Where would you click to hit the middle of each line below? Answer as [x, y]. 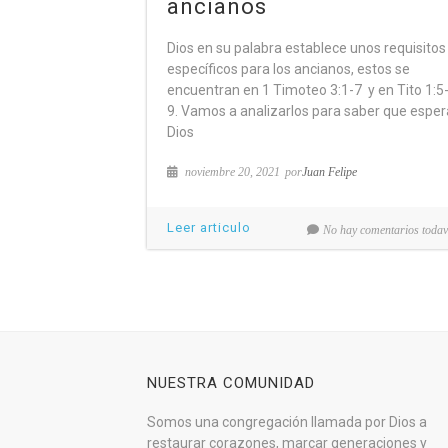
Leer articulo [209, 227]
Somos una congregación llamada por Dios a [287, 422]
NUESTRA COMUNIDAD [231, 383]
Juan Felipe [329, 172]
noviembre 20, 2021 [231, 172]
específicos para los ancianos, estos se [288, 69]
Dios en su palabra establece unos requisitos [306, 48]
